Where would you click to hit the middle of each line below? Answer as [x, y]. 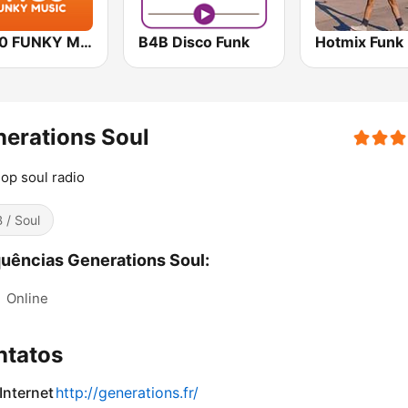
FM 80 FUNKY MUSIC [86, 42]
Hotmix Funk [359, 42]
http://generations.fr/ [127, 393]
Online [27, 299]
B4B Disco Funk [194, 42]
